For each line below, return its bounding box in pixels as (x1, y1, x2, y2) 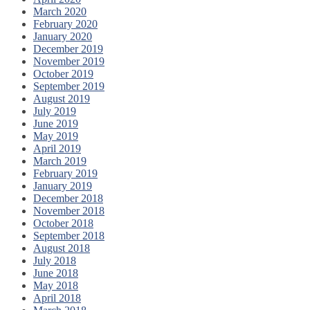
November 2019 (33, 55, 104, 67)
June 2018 (33, 266, 78, 279)
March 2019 (33, 154, 86, 167)
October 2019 (33, 67, 93, 80)
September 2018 (33, 229, 104, 241)
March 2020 (33, 5, 86, 17)
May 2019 (33, 129, 78, 142)
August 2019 (33, 92, 90, 104)
